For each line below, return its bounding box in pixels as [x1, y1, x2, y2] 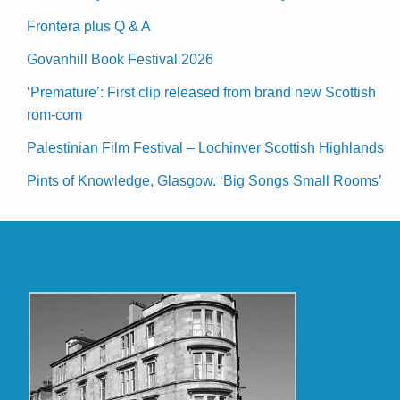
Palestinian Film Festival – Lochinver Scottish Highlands [27, 140, 384, 156]
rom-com [27, 107, 82, 123]
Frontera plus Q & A [27, 19, 151, 35]
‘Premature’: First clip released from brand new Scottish [27, 85, 376, 101]
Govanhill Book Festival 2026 [27, 52, 213, 68]
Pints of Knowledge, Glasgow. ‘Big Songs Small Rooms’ [27, 173, 382, 189]
